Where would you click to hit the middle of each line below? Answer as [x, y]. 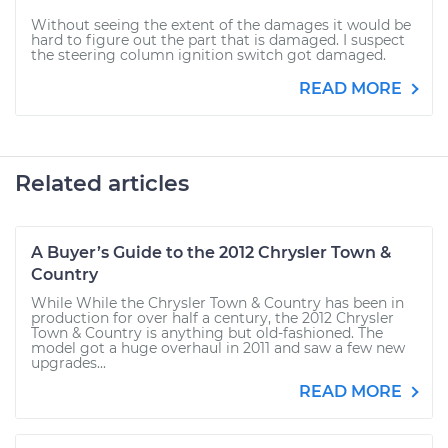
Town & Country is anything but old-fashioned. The [207, 333]
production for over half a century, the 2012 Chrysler [212, 318]
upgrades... [68, 363]
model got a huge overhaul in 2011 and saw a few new [218, 348]
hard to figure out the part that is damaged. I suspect [218, 40]
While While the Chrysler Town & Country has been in [217, 303]
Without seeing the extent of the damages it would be [221, 25]
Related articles [102, 183]
